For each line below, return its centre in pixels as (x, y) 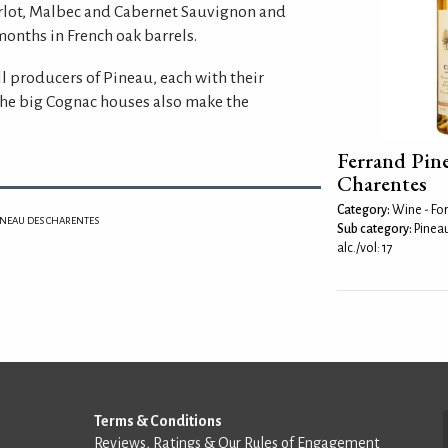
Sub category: (375, 228)
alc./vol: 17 (365, 247)
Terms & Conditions (158, 420)
